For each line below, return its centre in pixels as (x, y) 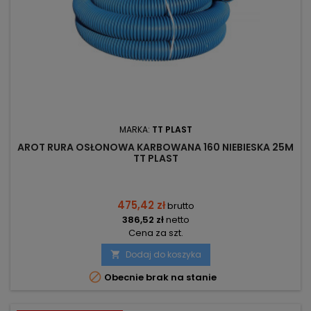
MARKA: (135, 130)
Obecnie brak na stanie (159, 278)
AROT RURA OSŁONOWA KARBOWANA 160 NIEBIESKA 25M (155, 148)
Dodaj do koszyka (163, 255)
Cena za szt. (155, 233)
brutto (180, 206)
